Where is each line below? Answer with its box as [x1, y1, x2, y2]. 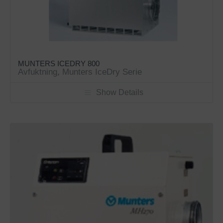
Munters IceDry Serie [62, 67, 142, 77]
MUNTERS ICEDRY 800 [18, 59, 100, 68]
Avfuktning [18, 67, 58, 77]
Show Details [96, 88, 144, 97]
